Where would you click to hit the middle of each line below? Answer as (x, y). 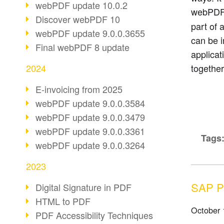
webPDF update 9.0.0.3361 (90, 131)
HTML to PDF (63, 201)
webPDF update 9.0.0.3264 (90, 145)
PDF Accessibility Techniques (94, 215)
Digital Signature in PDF (83, 187)
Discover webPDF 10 (78, 19)
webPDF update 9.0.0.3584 (90, 103)
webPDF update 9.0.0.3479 (90, 117)
